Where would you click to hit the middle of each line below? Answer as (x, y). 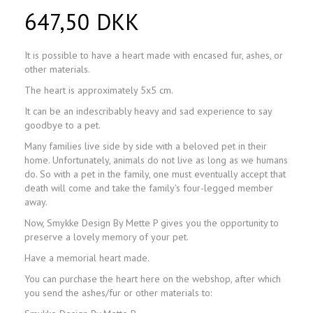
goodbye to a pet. (63, 125)
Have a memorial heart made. (87, 258)
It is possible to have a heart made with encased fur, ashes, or (154, 56)
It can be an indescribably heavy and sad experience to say (148, 111)
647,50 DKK (82, 22)
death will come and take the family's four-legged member (149, 188)
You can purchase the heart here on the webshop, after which (153, 279)
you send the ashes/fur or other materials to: (118, 293)
